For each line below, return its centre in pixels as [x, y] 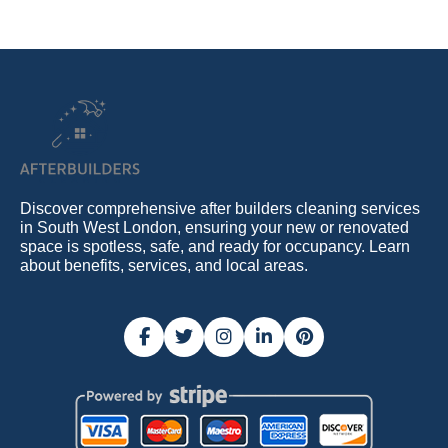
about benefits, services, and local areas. [164, 266]
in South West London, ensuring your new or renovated [214, 228]
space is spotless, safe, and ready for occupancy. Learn [215, 247]
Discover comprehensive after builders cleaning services [220, 209]
